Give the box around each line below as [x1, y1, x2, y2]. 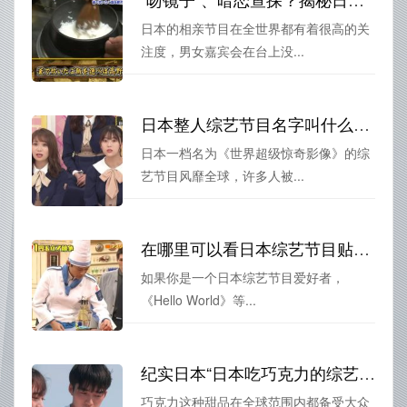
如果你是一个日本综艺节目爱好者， [141, 267, 344, 286]
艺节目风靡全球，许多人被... [141, 165, 304, 184]
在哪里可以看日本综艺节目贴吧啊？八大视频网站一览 [353, 235, 370, 260]
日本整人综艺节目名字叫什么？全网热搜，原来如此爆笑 [353, 111, 370, 135]
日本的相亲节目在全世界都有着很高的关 [141, 18, 370, 37]
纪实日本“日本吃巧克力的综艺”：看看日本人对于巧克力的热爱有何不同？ [359, 360, 375, 384]
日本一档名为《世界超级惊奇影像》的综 [141, 143, 370, 162]
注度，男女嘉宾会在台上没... [141, 41, 304, 60]
